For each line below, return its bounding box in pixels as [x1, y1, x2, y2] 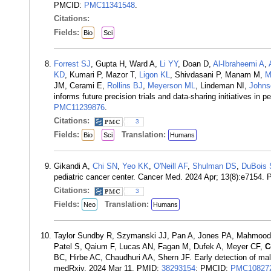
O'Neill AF [154, 162, 188, 171]
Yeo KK [122, 162, 149, 171]
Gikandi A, [54, 162, 93, 171]
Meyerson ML [148, 81, 195, 90]
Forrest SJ [54, 59, 91, 68]
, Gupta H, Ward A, [91, 59, 160, 68]
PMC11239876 [54, 103, 105, 112]
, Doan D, [178, 59, 213, 68]
